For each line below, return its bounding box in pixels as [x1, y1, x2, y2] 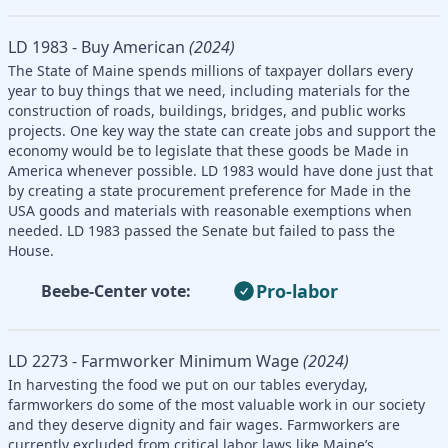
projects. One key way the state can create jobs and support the [8, 120, 436, 140]
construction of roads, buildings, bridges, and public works [8, 100, 406, 120]
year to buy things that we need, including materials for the [8, 80, 410, 100]
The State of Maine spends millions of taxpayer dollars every [8, 60, 413, 80]
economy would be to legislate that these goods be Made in [8, 140, 409, 160]
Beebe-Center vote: [41, 279, 191, 302]
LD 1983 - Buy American [8, 35, 185, 58]
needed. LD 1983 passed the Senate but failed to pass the [8, 220, 395, 240]
